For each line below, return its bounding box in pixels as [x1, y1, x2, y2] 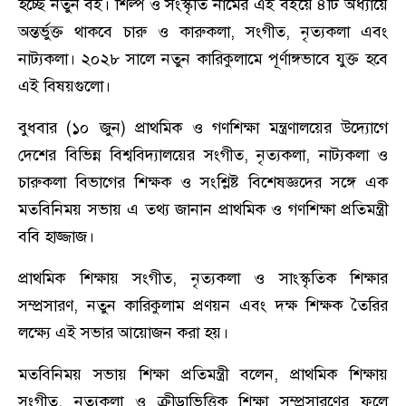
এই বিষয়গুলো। [18, 75, 111, 98]
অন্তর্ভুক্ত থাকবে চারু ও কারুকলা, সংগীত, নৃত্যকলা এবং [18, 21, 388, 43]
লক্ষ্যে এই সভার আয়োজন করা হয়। [18, 322, 228, 344]
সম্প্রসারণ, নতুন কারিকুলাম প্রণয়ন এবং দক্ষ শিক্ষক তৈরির [18, 295, 388, 317]
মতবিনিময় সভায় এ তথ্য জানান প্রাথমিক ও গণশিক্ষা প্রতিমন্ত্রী [18, 198, 388, 221]
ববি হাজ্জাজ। [18, 226, 94, 248]
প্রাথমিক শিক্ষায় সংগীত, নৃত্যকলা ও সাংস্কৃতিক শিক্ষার [18, 267, 388, 290]
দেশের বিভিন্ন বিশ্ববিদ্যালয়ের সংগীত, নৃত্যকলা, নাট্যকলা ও [18, 144, 388, 167]
